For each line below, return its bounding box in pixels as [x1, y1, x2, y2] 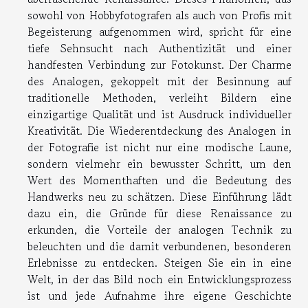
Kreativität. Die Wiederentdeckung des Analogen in [27, 122, 291, 140]
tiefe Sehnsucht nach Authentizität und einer [27, 40, 291, 57]
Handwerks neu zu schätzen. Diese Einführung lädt [27, 188, 291, 206]
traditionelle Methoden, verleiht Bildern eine [27, 89, 291, 107]
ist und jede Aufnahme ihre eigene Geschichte [27, 287, 291, 305]
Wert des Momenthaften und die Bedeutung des [27, 172, 291, 189]
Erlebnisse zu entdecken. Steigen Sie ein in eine [27, 254, 291, 272]
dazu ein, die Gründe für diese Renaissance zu [27, 205, 291, 222]
